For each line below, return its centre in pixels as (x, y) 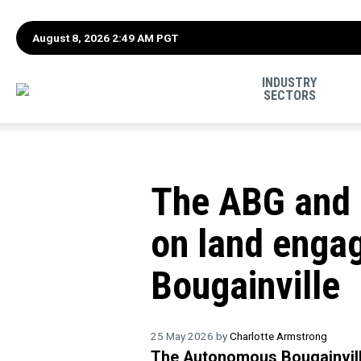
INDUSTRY (290, 82)
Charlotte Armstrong (278, 336)
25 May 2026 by (190, 336)
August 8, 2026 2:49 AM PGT (105, 37)
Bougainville (245, 286)
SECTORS (289, 95)
